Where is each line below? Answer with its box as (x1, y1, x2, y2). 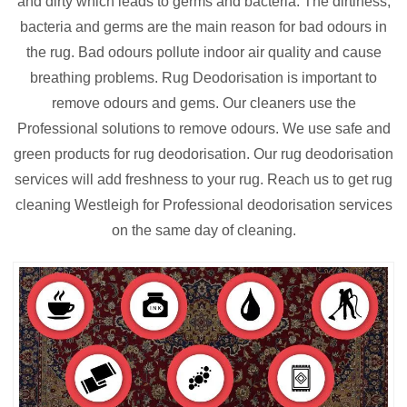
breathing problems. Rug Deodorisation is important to (30, 70, 377, 86)
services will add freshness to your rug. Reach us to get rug (15, 172, 392, 188)
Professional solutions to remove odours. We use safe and (16, 121, 391, 137)
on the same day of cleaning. (111, 223, 296, 239)
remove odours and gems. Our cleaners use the (51, 95, 356, 112)
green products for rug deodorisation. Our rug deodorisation (14, 146, 393, 163)
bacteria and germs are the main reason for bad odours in (20, 19, 387, 35)
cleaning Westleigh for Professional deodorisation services (15, 197, 392, 213)
